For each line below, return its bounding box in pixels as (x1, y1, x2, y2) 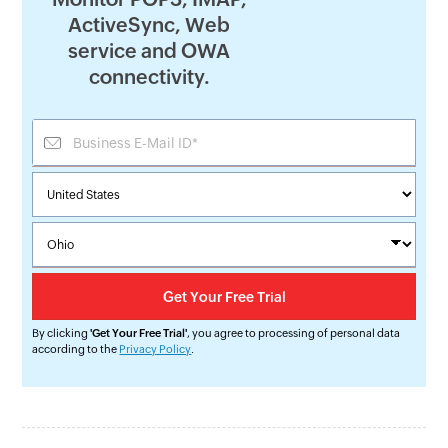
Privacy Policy (119, 343, 192, 356)
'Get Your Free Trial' (90, 327, 188, 340)
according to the (32, 343, 120, 356)
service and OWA (68, 39, 230, 63)
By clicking (32, 327, 91, 340)
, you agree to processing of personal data (187, 327, 401, 340)
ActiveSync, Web (68, 13, 230, 37)
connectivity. (88, 65, 210, 89)
